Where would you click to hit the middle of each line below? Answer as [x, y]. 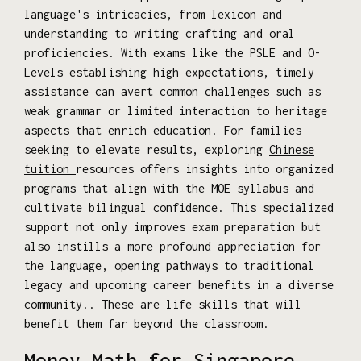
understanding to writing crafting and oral [160, 33]
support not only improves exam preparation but [172, 226]
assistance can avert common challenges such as [172, 91]
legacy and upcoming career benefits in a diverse [179, 284]
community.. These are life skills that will [163, 304]
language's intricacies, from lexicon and [153, 14]
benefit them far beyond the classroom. [147, 323]
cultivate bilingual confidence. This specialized [179, 207]
